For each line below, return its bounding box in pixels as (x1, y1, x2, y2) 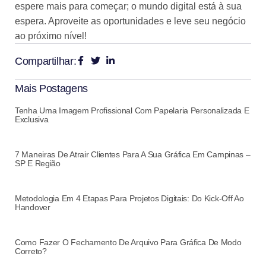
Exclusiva (15, 115, 49, 125)
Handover (15, 202, 50, 213)
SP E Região (15, 159, 61, 169)
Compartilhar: (15, 55, 77, 68)
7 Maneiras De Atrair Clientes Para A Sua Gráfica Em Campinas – (15, 150, 251, 160)
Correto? (15, 246, 47, 256)
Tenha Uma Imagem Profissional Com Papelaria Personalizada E (15, 106, 249, 116)
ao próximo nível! (15, 31, 87, 42)
